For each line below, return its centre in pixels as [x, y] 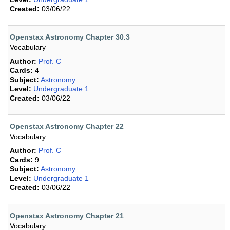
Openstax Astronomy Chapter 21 [67, 216]
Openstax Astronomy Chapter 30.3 [70, 37]
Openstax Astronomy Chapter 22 [67, 127]
